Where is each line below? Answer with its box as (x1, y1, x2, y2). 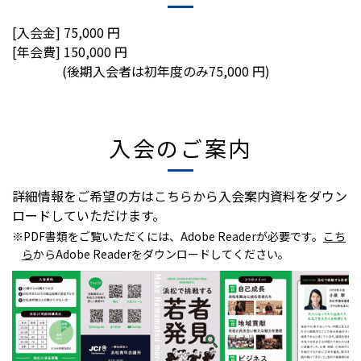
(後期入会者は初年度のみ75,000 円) (62, 61, 270, 81)
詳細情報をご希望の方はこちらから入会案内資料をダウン (12, 186, 347, 206)
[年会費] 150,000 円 (12, 42, 127, 62)
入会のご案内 (108, 132, 253, 164)
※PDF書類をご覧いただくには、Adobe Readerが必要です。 (12, 228, 323, 245)
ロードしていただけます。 (12, 205, 165, 226)
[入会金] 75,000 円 (12, 23, 120, 43)
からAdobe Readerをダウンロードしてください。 (33, 246, 289, 263)
